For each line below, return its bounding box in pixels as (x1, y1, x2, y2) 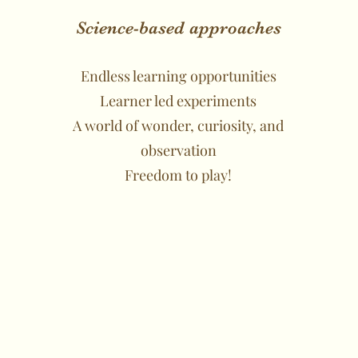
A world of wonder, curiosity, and (73, 116, 284, 135)
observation (140, 141, 217, 160)
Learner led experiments (100, 91, 257, 110)
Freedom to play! (125, 165, 233, 185)
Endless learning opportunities (80, 66, 276, 86)
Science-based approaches (75, 18, 281, 38)
